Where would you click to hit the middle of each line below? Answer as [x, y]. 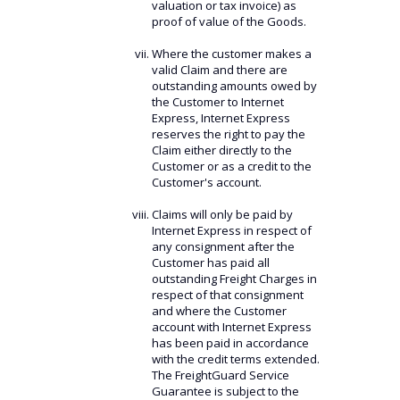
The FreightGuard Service [220, 375]
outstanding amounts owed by [234, 86]
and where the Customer [219, 311]
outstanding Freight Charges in [234, 279]
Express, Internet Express [221, 118]
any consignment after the [223, 246]
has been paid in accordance [230, 343]
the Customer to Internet [217, 102]
